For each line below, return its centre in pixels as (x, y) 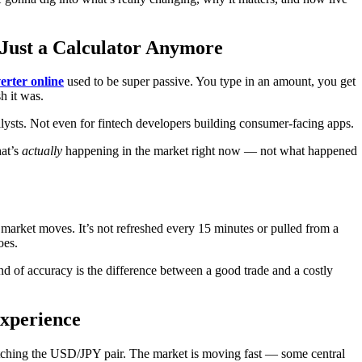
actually (42, 151)
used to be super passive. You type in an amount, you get (210, 82)
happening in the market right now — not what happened (210, 151)
